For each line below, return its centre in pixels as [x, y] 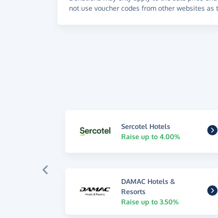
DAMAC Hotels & [148, 181]
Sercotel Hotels [146, 126]
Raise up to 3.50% [150, 201]
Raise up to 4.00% [151, 136]
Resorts [134, 191]
